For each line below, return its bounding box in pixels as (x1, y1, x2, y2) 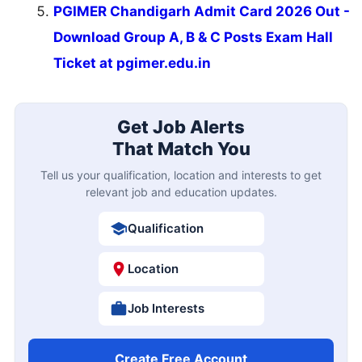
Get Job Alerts (117, 116, 245, 138)
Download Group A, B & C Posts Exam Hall (53, 28, 333, 45)
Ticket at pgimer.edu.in (53, 54, 211, 71)
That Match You (112, 138, 250, 160)
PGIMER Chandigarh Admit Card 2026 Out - (53, 2, 350, 19)
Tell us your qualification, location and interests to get (40, 168, 322, 183)
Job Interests (127, 301, 204, 317)
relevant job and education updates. (85, 185, 277, 200)
